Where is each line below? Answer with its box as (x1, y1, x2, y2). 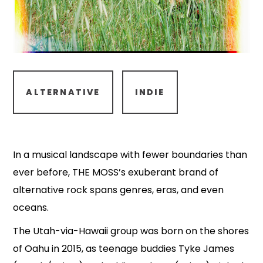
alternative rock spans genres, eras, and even (13, 183, 224, 197)
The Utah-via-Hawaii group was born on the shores (13, 224, 249, 238)
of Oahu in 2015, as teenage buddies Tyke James (13, 242, 235, 255)
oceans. (13, 201, 49, 214)
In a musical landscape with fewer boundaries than (13, 148, 248, 161)
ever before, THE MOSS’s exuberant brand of (13, 166, 219, 179)
